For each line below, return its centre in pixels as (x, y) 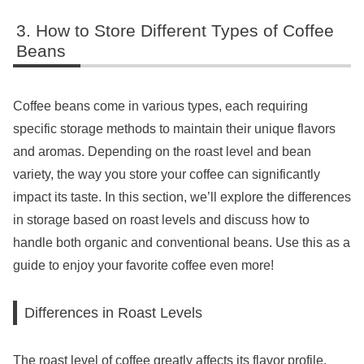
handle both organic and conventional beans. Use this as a (182, 242)
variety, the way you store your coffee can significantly (167, 174)
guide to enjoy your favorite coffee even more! (143, 265)
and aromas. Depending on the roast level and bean (162, 151)
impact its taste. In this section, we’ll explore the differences (182, 197)
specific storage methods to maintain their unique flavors (174, 128)
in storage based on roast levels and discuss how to (161, 219)
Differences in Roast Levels (114, 313)
